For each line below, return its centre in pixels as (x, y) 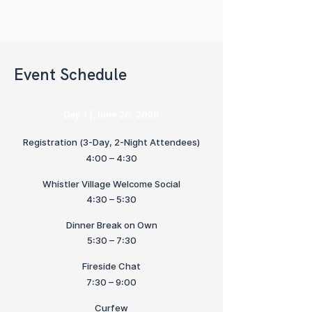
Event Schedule (70, 75)
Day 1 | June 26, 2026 (111, 114)
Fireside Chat (111, 266)
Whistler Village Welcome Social (111, 184)
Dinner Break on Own (111, 225)
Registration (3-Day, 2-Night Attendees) (111, 142)
